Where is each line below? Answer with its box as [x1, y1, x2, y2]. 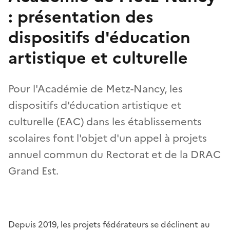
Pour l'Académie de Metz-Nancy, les [8, 81, 183, 97]
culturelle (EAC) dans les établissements [8, 113, 202, 129]
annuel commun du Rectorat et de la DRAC [8, 146, 221, 162]
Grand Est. [8, 163, 59, 179]
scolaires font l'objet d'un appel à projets [8, 130, 207, 146]
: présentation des [8, 4, 154, 29]
